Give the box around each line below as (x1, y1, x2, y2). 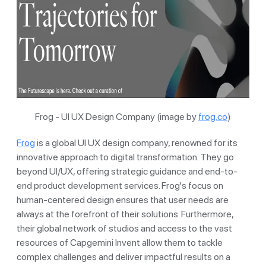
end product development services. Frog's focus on (17, 179, 223, 191)
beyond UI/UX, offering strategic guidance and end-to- (17, 165, 237, 177)
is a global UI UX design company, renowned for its (35, 137, 237, 148)
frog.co (198, 110, 227, 122)
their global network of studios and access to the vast (17, 222, 232, 234)
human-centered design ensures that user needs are (17, 194, 229, 205)
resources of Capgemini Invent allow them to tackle (17, 236, 223, 248)
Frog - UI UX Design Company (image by (35, 110, 198, 122)
